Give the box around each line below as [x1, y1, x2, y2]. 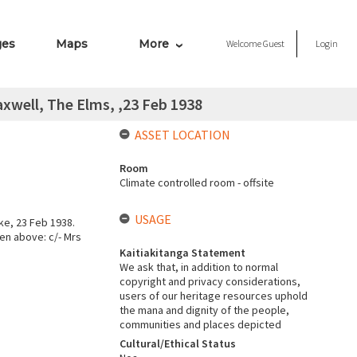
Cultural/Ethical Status [119, 336, 236, 351]
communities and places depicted [119, 317, 281, 331]
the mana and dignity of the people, [119, 303, 289, 317]
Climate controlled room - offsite [119, 175, 274, 190]
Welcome [226, 37, 263, 49]
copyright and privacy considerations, [119, 274, 300, 288]
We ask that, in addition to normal [119, 260, 278, 274]
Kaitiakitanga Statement [119, 245, 245, 260]
